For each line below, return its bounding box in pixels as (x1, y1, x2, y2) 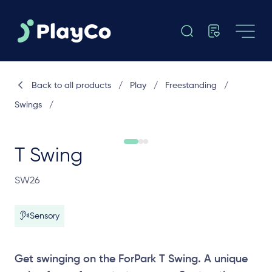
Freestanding (165, 81, 217, 90)
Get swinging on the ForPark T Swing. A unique (15, 254, 248, 265)
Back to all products (31, 81, 111, 90)
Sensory (30, 212, 59, 220)
